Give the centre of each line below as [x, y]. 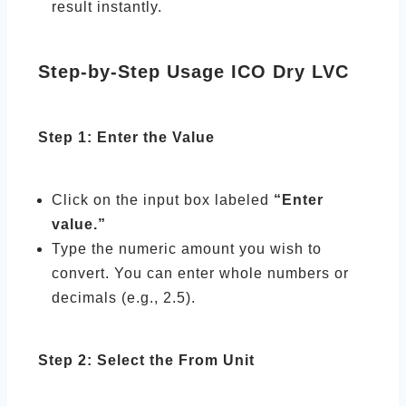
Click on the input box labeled [163, 200]
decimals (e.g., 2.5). [124, 298]
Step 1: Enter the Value [126, 137]
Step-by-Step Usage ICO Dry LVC [193, 72]
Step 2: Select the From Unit [146, 360]
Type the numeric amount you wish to [187, 249]
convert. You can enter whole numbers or [200, 273]
